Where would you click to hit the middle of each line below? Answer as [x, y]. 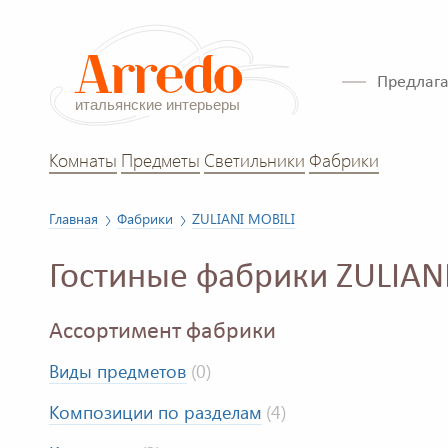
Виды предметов [118, 371]
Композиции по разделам [155, 412]
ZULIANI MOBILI [243, 218]
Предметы [160, 160]
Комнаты [83, 160]
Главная [73, 218]
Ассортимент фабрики [162, 332]
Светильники [254, 160]
